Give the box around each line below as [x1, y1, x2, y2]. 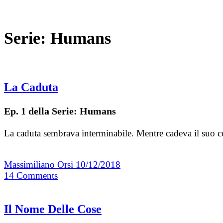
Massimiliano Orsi [4, 159, 76, 170]
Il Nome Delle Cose [4, 203, 102, 216]
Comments [16, 170, 58, 181]
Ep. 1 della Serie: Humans [4, 106, 116, 117]
